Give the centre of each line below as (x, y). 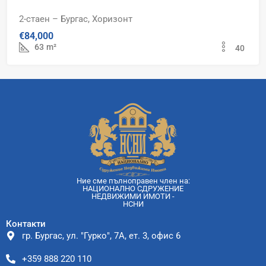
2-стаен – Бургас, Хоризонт (76, 19)
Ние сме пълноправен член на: (133, 180)
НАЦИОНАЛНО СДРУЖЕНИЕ (133, 188)
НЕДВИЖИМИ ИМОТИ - (133, 196)
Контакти (26, 224)
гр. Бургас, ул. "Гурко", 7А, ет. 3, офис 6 (101, 235)
